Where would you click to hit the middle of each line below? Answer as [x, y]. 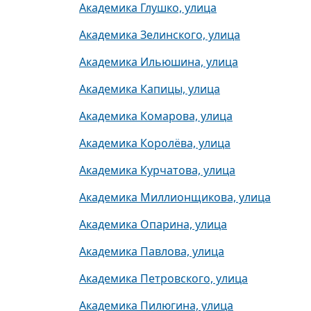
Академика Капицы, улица [150, 89]
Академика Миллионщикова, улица [175, 197]
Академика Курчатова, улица [157, 170]
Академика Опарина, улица [153, 224]
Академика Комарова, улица [156, 116]
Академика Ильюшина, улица [159, 62]
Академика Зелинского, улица [160, 35]
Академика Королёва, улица [155, 143]
